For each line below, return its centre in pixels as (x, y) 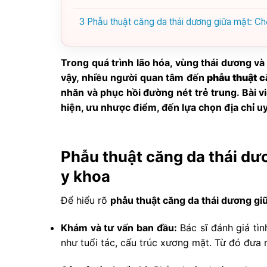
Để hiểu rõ (86, 201)
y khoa (86, 176)
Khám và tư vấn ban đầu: (119, 228)
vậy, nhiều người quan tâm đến (134, 77)
